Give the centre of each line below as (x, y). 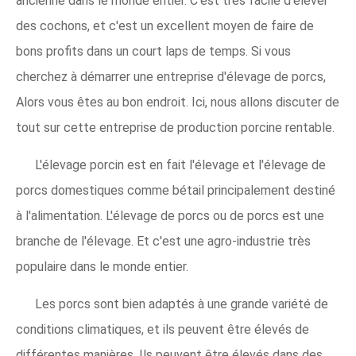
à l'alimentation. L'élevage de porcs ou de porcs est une (170, 216)
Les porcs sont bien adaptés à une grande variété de (182, 304)
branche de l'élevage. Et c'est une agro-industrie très (163, 241)
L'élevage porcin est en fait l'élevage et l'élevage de (180, 165)
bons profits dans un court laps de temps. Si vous (153, 51)
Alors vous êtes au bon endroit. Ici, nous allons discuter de (178, 102)
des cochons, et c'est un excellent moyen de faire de (165, 26)
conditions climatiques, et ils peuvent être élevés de (163, 329)
